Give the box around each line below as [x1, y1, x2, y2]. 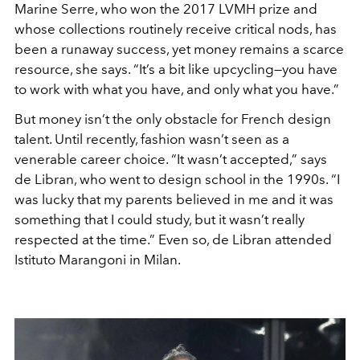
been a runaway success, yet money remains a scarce [14, 40, 344, 57]
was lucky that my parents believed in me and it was [14, 190, 333, 207]
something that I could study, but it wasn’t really [14, 211, 305, 227]
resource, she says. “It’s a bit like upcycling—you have [14, 60, 337, 77]
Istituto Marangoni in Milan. [14, 251, 181, 268]
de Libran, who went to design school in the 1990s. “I [14, 170, 340, 187]
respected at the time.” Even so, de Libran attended [14, 231, 332, 247]
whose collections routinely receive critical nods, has [14, 20, 337, 37]
